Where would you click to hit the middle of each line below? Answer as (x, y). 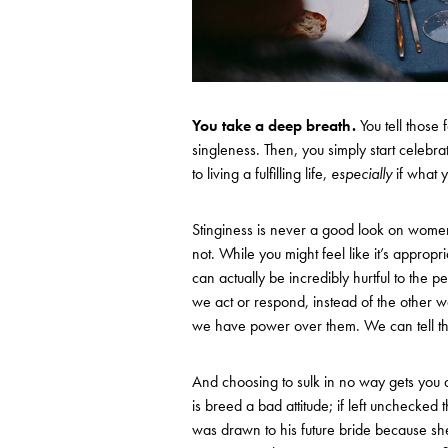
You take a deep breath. (274, 126)
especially (361, 174)
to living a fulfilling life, (261, 174)
